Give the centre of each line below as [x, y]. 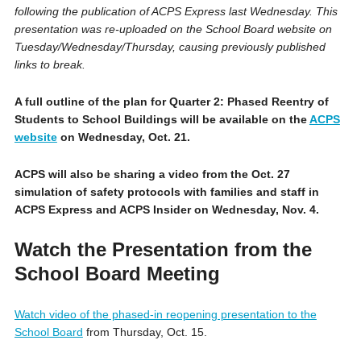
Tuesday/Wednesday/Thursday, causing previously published [170, 46]
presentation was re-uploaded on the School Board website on [173, 29]
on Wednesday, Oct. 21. [125, 137]
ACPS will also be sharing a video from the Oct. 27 [152, 174]
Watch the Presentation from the [163, 249]
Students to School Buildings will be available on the [162, 119]
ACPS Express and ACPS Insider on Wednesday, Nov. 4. [166, 209]
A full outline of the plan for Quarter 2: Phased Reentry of [171, 101]
